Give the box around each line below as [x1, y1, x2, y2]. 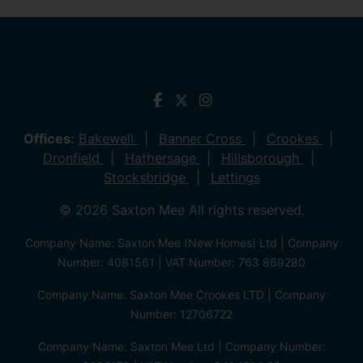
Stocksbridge [103, 169, 190, 186]
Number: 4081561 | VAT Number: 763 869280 [58, 254, 305, 269]
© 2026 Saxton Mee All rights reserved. [58, 201, 305, 218]
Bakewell [79, 130, 138, 147]
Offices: [23, 130, 75, 147]
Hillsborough [220, 149, 304, 166]
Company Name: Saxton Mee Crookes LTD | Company [37, 287, 326, 301]
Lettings [210, 169, 260, 186]
